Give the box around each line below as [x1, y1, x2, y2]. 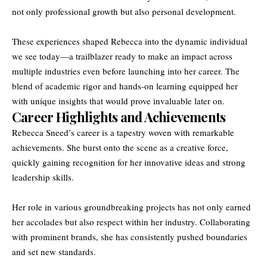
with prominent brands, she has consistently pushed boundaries [12, 230, 247, 243]
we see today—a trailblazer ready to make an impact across [12, 49, 232, 62]
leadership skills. [12, 170, 74, 183]
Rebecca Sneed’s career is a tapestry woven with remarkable [12, 126, 234, 138]
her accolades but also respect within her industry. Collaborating [12, 215, 250, 228]
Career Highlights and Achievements [12, 107, 226, 126]
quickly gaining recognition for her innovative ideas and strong [12, 156, 246, 168]
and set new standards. [12, 245, 96, 257]
